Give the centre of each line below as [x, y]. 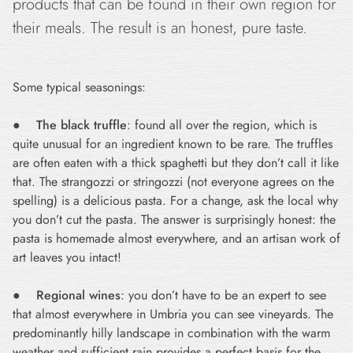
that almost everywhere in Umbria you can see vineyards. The [173, 314]
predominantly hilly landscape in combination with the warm [171, 333]
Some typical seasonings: [79, 87]
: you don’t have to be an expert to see [223, 295]
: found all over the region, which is [222, 125]
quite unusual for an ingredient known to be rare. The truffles [173, 144]
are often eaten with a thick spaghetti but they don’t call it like [176, 163]
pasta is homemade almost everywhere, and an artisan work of [176, 238]
